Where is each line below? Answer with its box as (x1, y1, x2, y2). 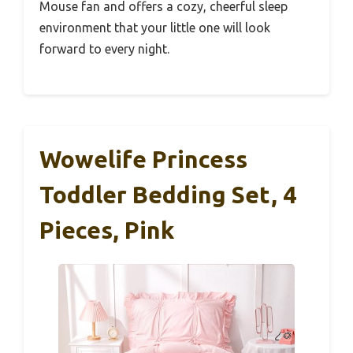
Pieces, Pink (39, 216, 174, 243)
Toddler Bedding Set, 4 (39, 180, 296, 208)
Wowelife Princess (39, 145, 247, 173)
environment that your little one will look (39, 20, 270, 35)
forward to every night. (39, 41, 169, 56)
